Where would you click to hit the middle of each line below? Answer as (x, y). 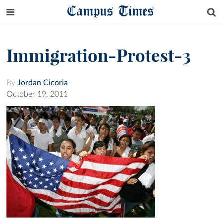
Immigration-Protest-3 (99, 56)
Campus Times (111, 11)
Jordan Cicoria (43, 83)
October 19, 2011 (37, 94)
